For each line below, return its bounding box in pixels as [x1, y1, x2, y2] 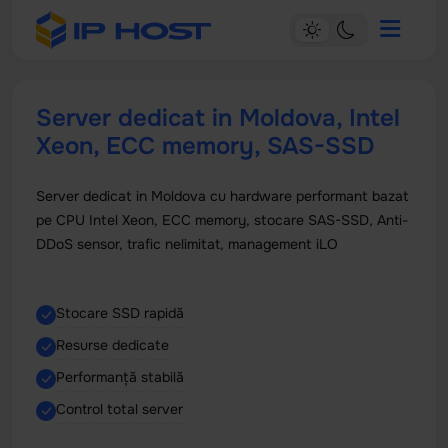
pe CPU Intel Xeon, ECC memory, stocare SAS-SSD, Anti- [36, 211, 408, 229]
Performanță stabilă [56, 368, 184, 386]
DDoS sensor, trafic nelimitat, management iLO [36, 235, 338, 253]
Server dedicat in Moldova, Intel [36, 103, 400, 133]
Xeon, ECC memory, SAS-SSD [36, 131, 374, 161]
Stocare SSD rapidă [56, 304, 184, 322]
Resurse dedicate [56, 336, 169, 354]
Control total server [56, 400, 183, 418]
